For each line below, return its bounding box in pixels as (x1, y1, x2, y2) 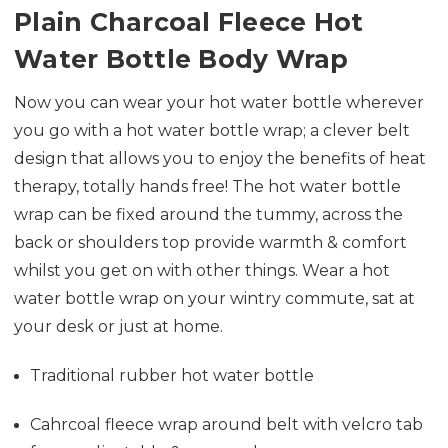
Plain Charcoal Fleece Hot (14, 6, 364, 37)
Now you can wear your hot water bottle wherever (14, 92, 424, 112)
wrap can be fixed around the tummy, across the (14, 204, 403, 224)
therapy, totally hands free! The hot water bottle (14, 176, 401, 196)
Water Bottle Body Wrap (14, 43, 349, 74)
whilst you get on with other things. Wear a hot (14, 260, 390, 280)
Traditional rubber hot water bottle (30, 365, 319, 385)
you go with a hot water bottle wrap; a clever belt (14, 120, 410, 140)
